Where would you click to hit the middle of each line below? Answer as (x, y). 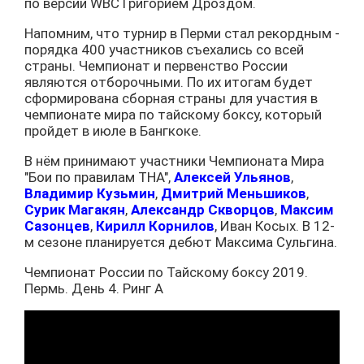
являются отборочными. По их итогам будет (169, 82)
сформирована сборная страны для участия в (171, 98)
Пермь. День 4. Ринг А (94, 288)
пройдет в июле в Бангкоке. (113, 130)
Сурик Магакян (75, 209)
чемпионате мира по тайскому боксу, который (173, 114)
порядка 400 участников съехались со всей (164, 49)
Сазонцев (57, 225)
